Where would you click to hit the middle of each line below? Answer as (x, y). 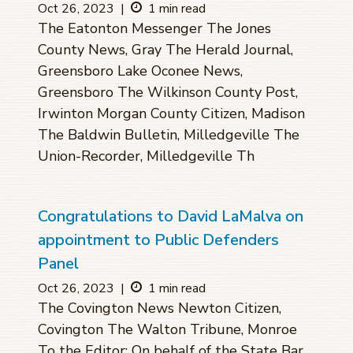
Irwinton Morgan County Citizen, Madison (171, 114)
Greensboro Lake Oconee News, (140, 71)
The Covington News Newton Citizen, (160, 308)
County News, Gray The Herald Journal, (165, 50)
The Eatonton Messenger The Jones (154, 29)
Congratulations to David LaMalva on (171, 217)
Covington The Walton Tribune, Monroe (167, 330)
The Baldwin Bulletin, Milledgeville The (169, 135)
